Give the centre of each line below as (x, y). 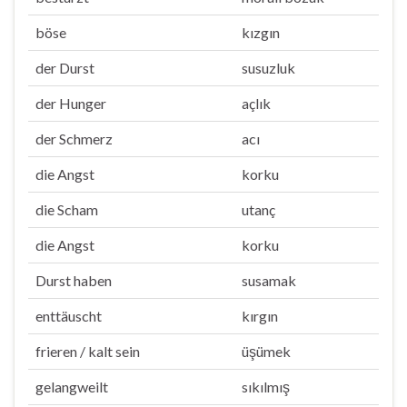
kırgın (260, 316)
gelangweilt (72, 387)
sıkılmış (266, 387)
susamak (269, 280)
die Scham (67, 209)
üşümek (266, 351)
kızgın (261, 32)
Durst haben (74, 280)
